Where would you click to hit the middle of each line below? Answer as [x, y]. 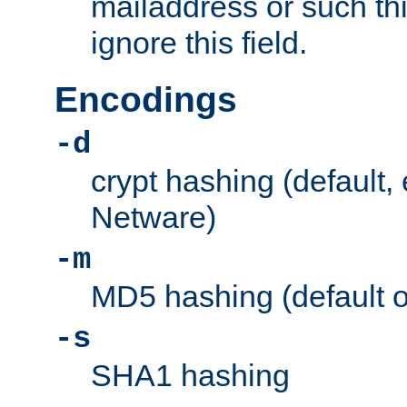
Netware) [154, 217]
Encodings [146, 99]
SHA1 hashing [190, 375]
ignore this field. [199, 43]
